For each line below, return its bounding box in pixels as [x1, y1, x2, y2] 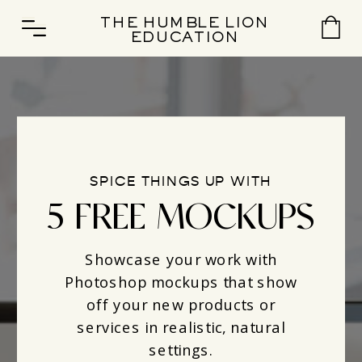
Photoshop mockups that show [65, 271, 297, 293]
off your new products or [86, 294, 276, 315]
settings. [149, 339, 213, 360]
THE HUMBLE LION [100, 17, 269, 31]
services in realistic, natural [76, 317, 286, 338]
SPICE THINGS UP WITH [90, 173, 272, 189]
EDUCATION [129, 32, 239, 45]
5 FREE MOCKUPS [47, 198, 315, 238]
